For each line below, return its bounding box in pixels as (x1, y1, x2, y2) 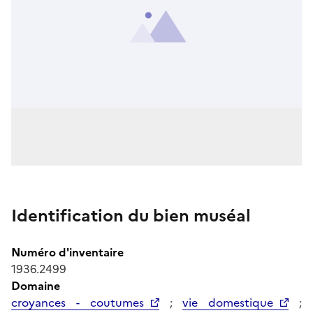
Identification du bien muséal (11, 203, 251, 228)
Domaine (11, 277, 60, 294)
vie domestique (182, 293, 274, 311)
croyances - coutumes (11, 293, 144, 311)
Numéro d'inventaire (11, 243, 124, 261)
